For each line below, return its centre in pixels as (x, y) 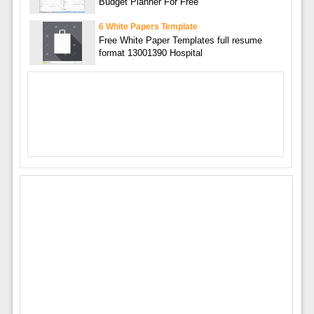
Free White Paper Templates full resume (180, 40)
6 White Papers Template (148, 26)
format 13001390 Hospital (150, 53)
